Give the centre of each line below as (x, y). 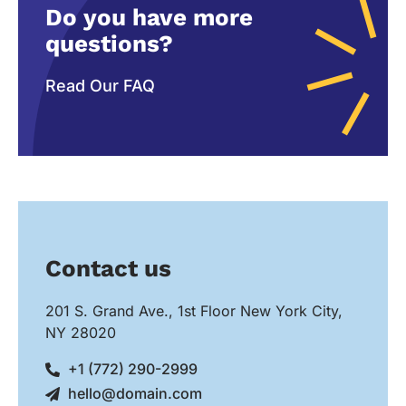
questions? (109, 44)
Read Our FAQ (100, 86)
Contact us (108, 269)
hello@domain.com (135, 394)
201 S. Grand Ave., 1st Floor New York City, (194, 311)
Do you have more (149, 18)
